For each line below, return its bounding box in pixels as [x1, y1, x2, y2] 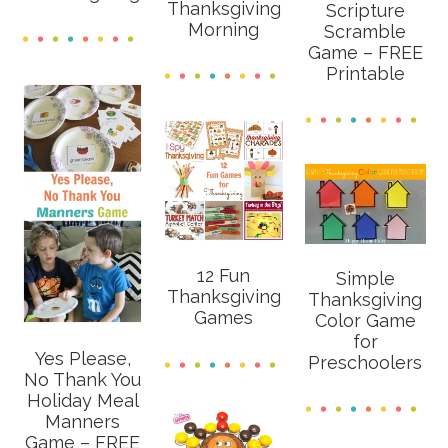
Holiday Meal [26, 389, 139, 411]
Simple [335, 267, 395, 289]
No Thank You [24, 368, 142, 390]
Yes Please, [34, 347, 131, 369]
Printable [325, 62, 405, 84]
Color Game [314, 309, 416, 331]
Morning [188, 19, 260, 41]
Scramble [324, 20, 407, 42]
